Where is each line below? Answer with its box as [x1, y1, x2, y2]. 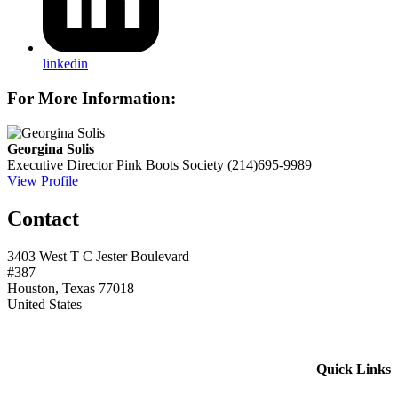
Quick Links [316, 361, 391, 377]
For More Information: [7, 89, 176, 107]
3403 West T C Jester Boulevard [7, 248, 189, 264]
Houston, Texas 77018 [7, 280, 134, 296]
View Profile [7, 172, 78, 188]
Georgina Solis [7, 140, 94, 156]
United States [7, 296, 82, 312]
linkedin [43, 56, 88, 72]
